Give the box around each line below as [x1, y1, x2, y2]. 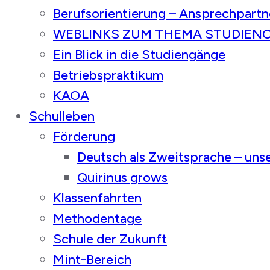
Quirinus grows [77, 169, 168, 186]
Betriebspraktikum [53, 67, 163, 83]
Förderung [53, 128, 115, 145]
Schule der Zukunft [53, 231, 167, 247]
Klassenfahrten [53, 190, 142, 206]
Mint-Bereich [53, 251, 131, 268]
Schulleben [29, 108, 95, 124]
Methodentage [53, 210, 142, 227]
